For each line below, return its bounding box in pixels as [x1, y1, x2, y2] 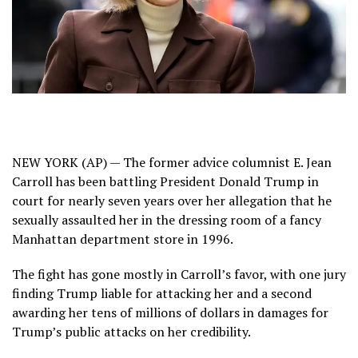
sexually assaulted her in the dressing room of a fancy [12, 210, 321, 229]
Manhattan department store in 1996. [12, 229, 233, 248]
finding [12, 284, 57, 302]
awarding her [12, 303, 91, 321]
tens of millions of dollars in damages [91, 303, 308, 321]
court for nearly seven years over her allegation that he [12, 191, 332, 209]
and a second [233, 284, 312, 302]
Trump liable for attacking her [57, 284, 233, 302]
